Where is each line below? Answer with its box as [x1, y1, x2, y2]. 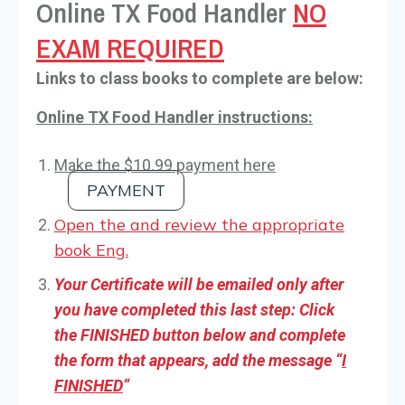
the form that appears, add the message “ [54, 350, 342, 370]
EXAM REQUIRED [36, 29, 224, 66]
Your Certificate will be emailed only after [54, 274, 344, 294]
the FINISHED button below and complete [54, 325, 345, 344]
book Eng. [54, 239, 128, 260]
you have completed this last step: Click [54, 299, 334, 319]
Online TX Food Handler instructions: [36, 107, 313, 127]
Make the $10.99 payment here [54, 155, 276, 174]
